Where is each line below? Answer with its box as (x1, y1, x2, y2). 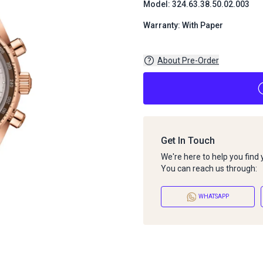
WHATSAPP (198, 193, 229, 200)
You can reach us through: (161, 163, 257, 173)
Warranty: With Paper (143, 21, 223, 30)
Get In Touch (161, 134, 215, 146)
